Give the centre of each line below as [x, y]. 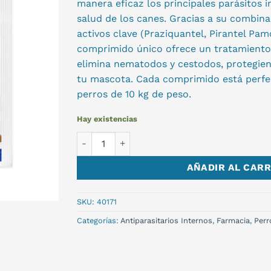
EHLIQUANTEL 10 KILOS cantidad [147, 138]
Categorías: [99, 220]
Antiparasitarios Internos [166, 220]
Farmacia [233, 220]
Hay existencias [107, 119]
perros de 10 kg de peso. [134, 94]
